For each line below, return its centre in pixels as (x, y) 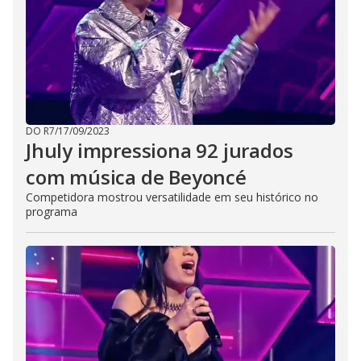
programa (52, 212)
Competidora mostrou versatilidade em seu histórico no (172, 197)
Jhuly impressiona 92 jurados (160, 150)
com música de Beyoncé (136, 177)
